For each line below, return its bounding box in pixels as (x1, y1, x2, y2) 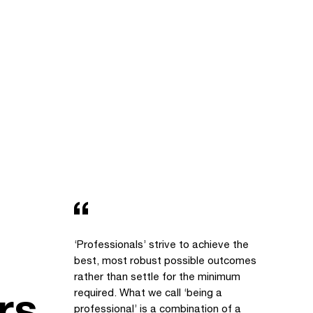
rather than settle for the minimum (74, 270, 240, 282)
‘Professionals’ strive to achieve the (74, 238, 249, 250)
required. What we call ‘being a (74, 286, 222, 298)
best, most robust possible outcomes (74, 254, 256, 266)
